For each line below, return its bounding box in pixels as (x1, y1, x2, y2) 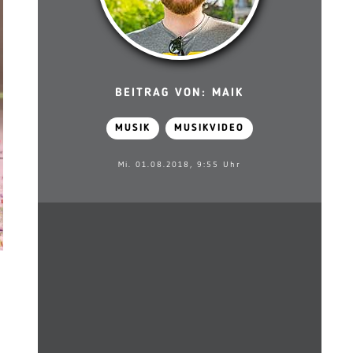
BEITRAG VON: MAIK (115, 87, 244, 99)
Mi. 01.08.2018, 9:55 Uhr (117, 159, 241, 169)
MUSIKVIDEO (173, 123, 244, 133)
